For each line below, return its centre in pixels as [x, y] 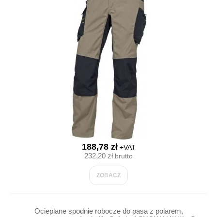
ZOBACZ [108, 175]
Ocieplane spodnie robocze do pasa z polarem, [108, 211]
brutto [123, 156]
